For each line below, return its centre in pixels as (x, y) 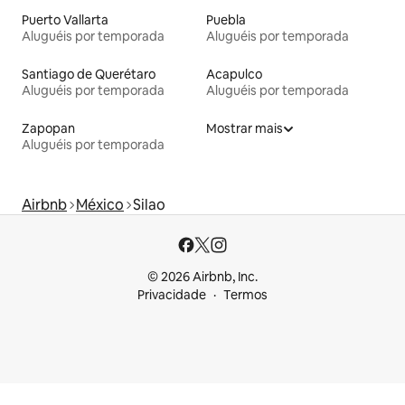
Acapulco (234, 74)
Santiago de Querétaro (89, 74)
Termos (245, 295)
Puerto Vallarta (65, 19)
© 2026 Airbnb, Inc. (202, 277)
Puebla (226, 19)
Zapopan (48, 128)
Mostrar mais (245, 128)
